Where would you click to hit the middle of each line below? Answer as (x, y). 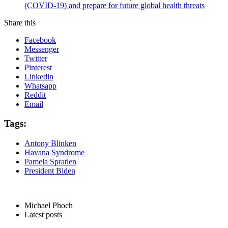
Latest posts (43, 215)
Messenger (42, 49)
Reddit (35, 95)
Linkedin (39, 76)
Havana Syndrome (54, 152)
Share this (20, 22)
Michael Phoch (49, 205)
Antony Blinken (50, 143)
